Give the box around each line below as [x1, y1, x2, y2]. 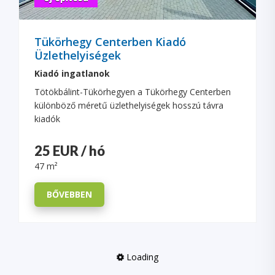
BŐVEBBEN [47, 188, 92, 200]
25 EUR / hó [34, 142, 105, 159]
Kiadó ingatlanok [34, 67, 110, 79]
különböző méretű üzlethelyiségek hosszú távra [34, 99, 223, 111]
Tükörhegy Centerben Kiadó [34, 34, 186, 49]
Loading [124, 250, 158, 263]
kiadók [34, 112, 60, 125]
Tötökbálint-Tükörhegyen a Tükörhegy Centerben [34, 85, 231, 98]
